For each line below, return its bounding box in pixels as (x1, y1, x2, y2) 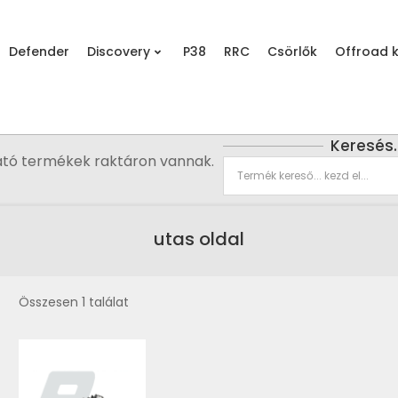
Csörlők (267, 43, 317, 60)
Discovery (87, 43, 150, 60)
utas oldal (154, 227, 244, 252)
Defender (9, 43, 69, 60)
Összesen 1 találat (19, 293, 129, 312)
